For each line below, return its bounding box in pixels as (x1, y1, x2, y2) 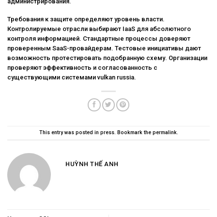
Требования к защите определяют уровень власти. (7, 15, 165, 23)
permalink (152, 129, 177, 136)
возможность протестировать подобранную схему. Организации (7, 54, 207, 62)
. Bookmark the (114, 129, 153, 136)
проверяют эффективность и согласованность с (7, 64, 157, 72)
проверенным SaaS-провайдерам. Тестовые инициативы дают (7, 45, 201, 52)
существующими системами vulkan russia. (7, 74, 136, 81)
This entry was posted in (39, 129, 100, 136)
